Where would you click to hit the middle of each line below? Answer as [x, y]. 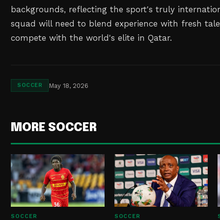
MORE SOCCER [54, 128]
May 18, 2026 [69, 85]
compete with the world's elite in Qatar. [92, 38]
